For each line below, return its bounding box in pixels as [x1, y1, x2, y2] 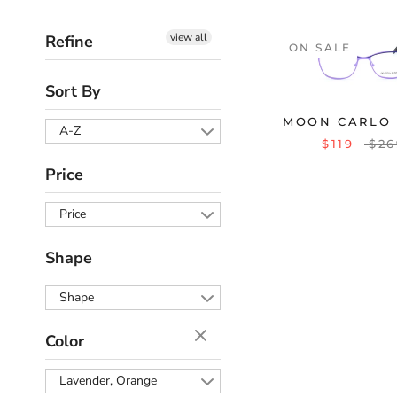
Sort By [45, 81, 100, 102]
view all [170, 30, 207, 44]
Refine [45, 31, 93, 52]
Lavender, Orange [59, 372, 157, 389]
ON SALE [289, 41, 352, 54]
